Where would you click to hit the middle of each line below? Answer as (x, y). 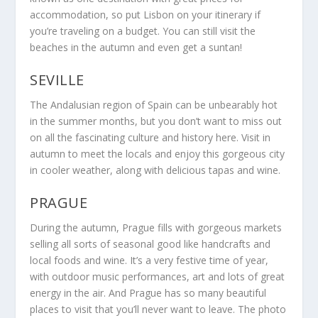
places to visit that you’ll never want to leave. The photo (158, 309)
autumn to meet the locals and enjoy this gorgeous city (158, 154)
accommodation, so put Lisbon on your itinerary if (146, 14)
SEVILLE (57, 80)
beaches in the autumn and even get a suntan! (136, 47)
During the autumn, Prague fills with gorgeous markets (156, 228)
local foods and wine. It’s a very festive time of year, (149, 261)
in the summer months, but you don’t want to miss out (156, 121)
